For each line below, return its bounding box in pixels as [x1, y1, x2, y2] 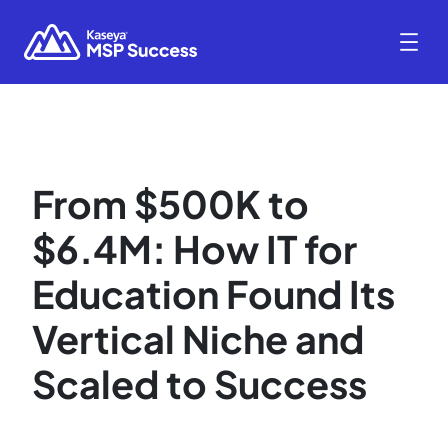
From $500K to [32, 180, 309, 228]
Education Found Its [32, 270, 395, 318]
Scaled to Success [32, 360, 367, 408]
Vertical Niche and [32, 315, 364, 363]
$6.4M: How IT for [32, 225, 357, 273]
